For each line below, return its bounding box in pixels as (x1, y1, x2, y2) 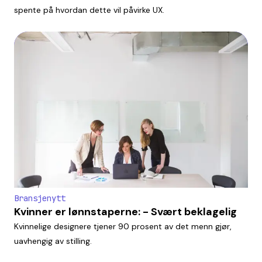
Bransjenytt (14, 192, 65, 204)
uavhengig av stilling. (14, 235, 92, 246)
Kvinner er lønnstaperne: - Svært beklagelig (14, 204, 237, 219)
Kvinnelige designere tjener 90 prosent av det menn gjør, (14, 220, 232, 232)
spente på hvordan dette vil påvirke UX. (14, 5, 164, 16)
